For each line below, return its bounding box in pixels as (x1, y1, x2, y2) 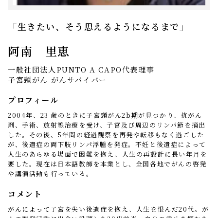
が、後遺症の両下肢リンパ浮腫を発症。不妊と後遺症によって (8, 140, 206, 149)
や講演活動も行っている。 (8, 169, 93, 179)
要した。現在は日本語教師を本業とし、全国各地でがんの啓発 (8, 159, 207, 169)
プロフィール (8, 94, 59, 106)
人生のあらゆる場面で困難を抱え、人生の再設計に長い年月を (8, 149, 207, 159)
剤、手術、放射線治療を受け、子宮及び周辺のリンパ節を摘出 (8, 120, 206, 130)
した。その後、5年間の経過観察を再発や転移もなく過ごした (8, 130, 204, 140)
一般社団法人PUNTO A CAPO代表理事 (8, 64, 155, 75)
